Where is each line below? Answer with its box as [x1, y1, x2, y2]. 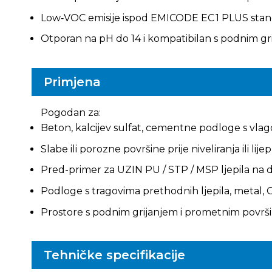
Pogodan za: [40, 107, 101, 119]
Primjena [43, 75, 101, 90]
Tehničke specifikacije [43, 248, 185, 263]
